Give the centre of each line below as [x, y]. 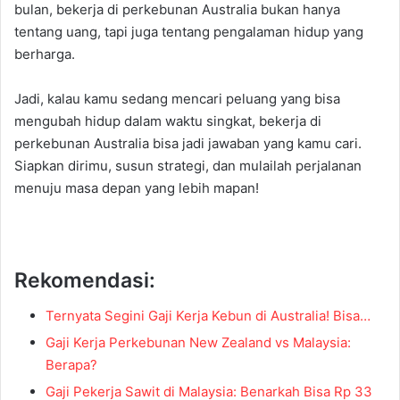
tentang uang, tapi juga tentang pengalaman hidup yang [189, 31]
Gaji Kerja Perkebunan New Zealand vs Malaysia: [198, 343]
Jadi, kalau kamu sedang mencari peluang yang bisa [177, 98]
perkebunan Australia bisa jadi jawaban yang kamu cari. [188, 143]
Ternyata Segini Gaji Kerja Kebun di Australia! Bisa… [208, 316]
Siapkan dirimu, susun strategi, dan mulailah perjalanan [188, 165]
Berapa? [71, 365]
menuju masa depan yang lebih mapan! [137, 187]
